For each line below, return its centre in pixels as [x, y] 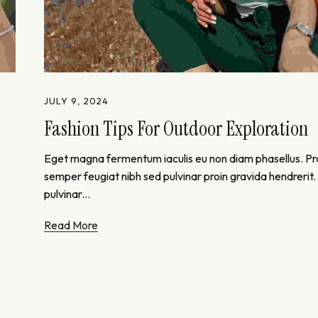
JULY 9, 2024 [76, 100]
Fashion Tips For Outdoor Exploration [176, 128]
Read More [71, 225]
